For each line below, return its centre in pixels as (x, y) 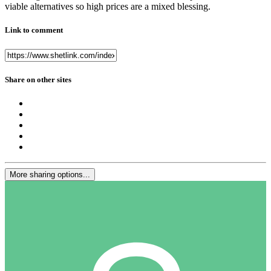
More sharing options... (50, 174)
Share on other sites (38, 79)
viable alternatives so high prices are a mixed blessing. (108, 7)
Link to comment (34, 30)
